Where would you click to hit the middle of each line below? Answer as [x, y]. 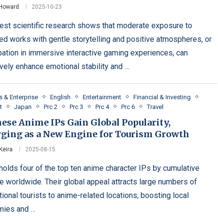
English [61, 97]
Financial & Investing [162, 97]
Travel [155, 107]
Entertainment [102, 97]
